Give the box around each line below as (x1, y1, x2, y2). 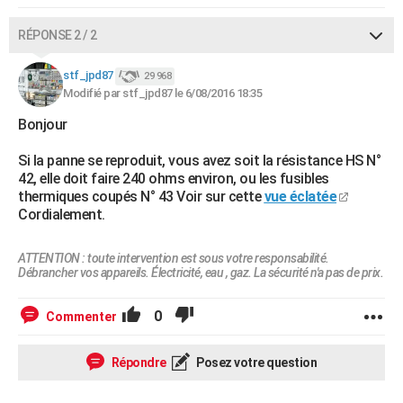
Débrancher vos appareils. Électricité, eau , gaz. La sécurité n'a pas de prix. (18, 265, 383, 280)
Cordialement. (18, 206, 105, 223)
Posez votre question (193, 355, 317, 370)
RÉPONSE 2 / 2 (18, 28, 97, 42)
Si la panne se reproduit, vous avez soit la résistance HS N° (18, 152, 381, 169)
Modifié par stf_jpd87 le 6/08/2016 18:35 (63, 86, 262, 100)
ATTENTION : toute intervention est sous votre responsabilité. (18, 251, 331, 265)
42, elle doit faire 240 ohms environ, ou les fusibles (18, 170, 329, 187)
